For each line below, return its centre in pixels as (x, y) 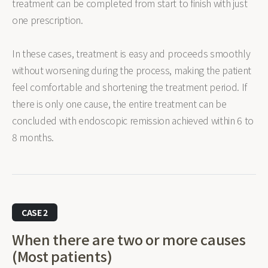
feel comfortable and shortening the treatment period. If (130, 87)
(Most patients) (62, 256)
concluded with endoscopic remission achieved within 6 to (133, 120)
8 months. (33, 137)
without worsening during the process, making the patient (132, 70)
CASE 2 (35, 212)
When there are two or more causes (129, 239)
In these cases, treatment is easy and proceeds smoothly (131, 53)
